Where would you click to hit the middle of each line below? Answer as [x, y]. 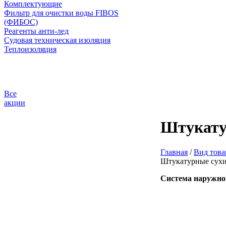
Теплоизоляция [30, 49]
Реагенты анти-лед [36, 31]
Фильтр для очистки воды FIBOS [61, 13]
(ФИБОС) [21, 22]
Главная [174, 152]
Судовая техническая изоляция [57, 40]
